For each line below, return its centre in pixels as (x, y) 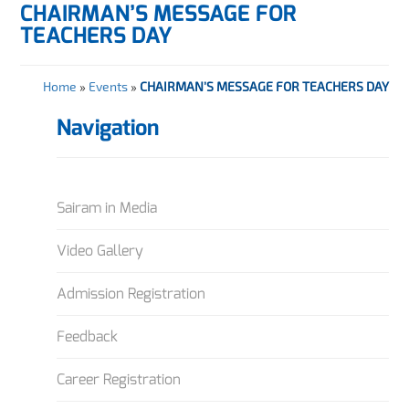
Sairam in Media (107, 207)
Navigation (108, 127)
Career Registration (119, 379)
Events (108, 86)
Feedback (88, 336)
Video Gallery (100, 250)
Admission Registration (131, 293)
